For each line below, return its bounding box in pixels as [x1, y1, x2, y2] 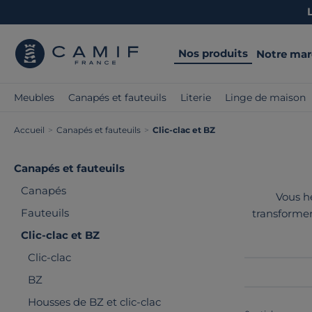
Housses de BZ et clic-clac [28, 295, 161, 309]
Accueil [14, 125, 45, 135]
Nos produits [178, 46, 248, 60]
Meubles [14, 91, 54, 104]
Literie [180, 91, 211, 104]
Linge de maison [225, 91, 306, 104]
